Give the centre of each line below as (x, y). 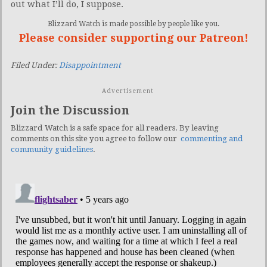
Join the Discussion (70, 110)
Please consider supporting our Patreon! (133, 38)
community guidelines (52, 149)
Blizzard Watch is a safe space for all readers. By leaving (115, 128)
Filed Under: (35, 65)
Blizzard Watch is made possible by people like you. (133, 24)
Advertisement (128, 91)
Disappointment (90, 65)
